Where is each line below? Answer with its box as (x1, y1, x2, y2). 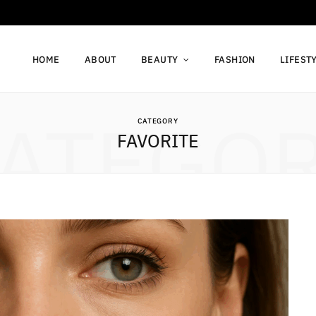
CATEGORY (137, 116, 179, 126)
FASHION (214, 52, 255, 66)
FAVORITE (117, 128, 199, 153)
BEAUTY (140, 52, 178, 66)
